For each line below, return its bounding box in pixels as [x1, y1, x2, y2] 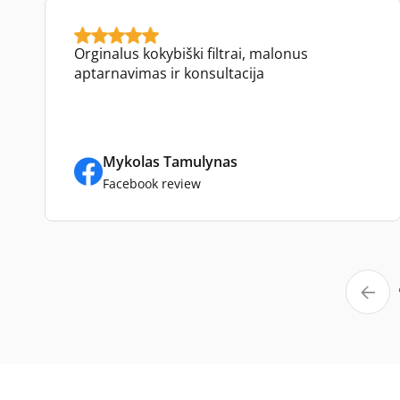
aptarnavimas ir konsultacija [74, 62, 264, 83]
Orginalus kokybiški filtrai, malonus [74, 43, 308, 63]
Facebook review [103, 174, 201, 192]
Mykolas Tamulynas [103, 151, 237, 171]
